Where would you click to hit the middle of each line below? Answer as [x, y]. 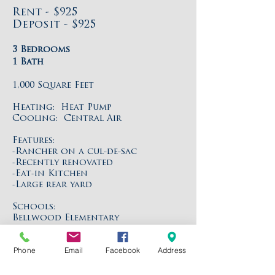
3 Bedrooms [41, 50]
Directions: [41, 262]
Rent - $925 [45, 13]
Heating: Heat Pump [62, 108]
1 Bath [28, 62]
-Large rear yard [52, 185]
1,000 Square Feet [53, 86]
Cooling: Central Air [67, 119]
